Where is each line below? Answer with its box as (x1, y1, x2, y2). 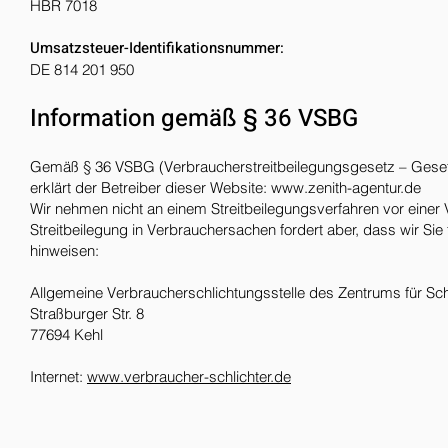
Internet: (30, 367, 87, 386)
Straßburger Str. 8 (30, 304, 144, 323)
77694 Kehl (30, 325, 103, 344)
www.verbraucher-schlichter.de (87, 367, 291, 386)
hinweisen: (30, 241, 99, 260)
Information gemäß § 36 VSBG (30, 101, 358, 136)
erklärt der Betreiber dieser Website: (30, 178, 271, 197)
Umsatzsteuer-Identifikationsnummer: (30, 37, 284, 59)
